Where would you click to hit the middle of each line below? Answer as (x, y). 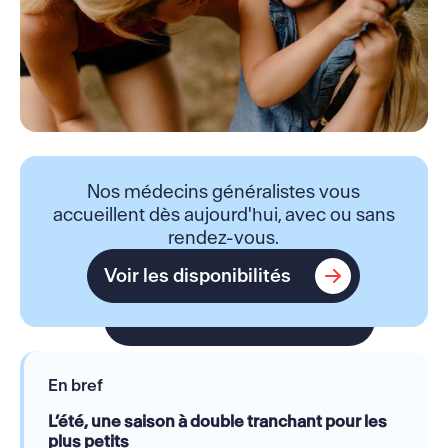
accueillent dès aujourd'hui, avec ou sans (223, 214)
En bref (75, 384)
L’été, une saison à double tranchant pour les (217, 420)
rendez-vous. (224, 237)
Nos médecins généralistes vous (224, 191)
